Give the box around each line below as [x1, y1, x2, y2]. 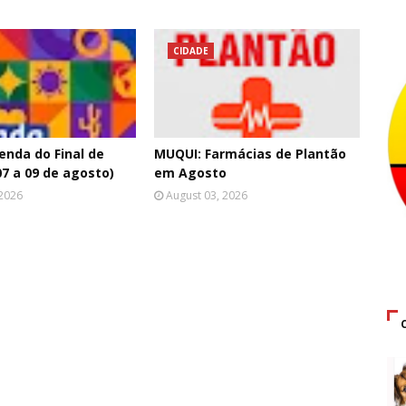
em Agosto [153, 163, 227, 181]
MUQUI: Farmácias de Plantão [153, 144, 346, 162]
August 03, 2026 [165, 187, 247, 203]
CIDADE [172, 43, 208, 57]
